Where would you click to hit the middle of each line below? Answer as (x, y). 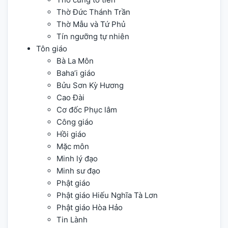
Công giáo (75, 122)
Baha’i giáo (76, 73)
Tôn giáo (52, 49)
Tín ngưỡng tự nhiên (93, 37)
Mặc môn (73, 147)
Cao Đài (70, 98)
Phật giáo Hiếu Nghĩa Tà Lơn (107, 195)
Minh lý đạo (77, 159)
